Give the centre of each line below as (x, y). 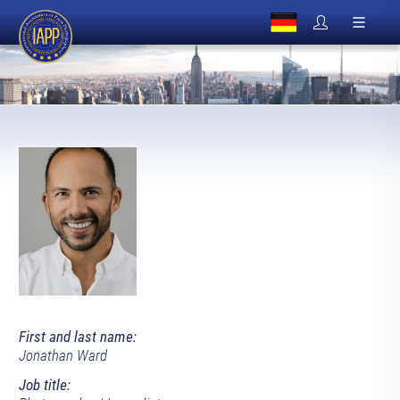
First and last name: (77, 337)
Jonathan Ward (62, 356)
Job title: (44, 385)
